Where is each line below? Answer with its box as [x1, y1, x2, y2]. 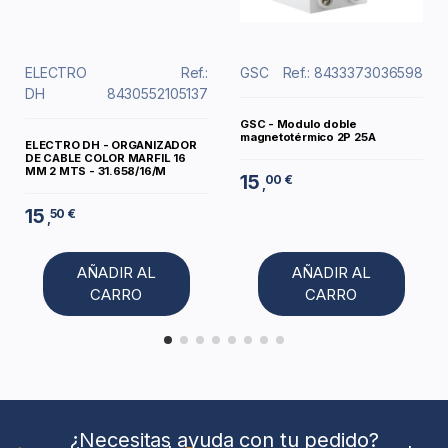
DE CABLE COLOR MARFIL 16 [25, 151, 186, 166]
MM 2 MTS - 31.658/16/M [25, 164, 167, 179]
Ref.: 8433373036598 [282, 64, 423, 82]
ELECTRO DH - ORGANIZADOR [25, 138, 197, 153]
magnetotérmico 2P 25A [240, 130, 376, 145]
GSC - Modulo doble [240, 117, 357, 132]
